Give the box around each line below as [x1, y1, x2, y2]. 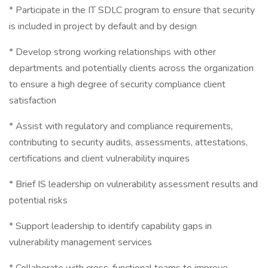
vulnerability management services [9, 236, 152, 249]
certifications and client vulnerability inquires [9, 152, 190, 165]
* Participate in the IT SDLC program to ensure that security [9, 4, 255, 17]
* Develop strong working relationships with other [9, 45, 216, 59]
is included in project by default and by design [9, 20, 197, 33]
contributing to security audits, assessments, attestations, [9, 136, 248, 149]
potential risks [9, 194, 68, 207]
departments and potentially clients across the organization [9, 62, 254, 75]
